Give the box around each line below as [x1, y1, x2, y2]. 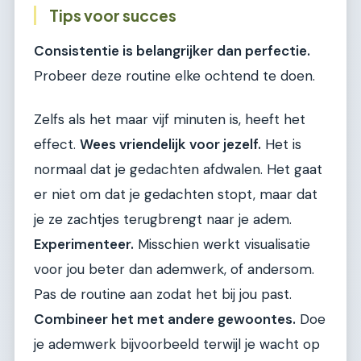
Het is [261, 135, 301, 153]
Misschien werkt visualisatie [134, 234, 310, 253]
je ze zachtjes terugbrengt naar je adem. [34, 210, 292, 228]
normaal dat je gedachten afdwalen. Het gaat [34, 160, 322, 178]
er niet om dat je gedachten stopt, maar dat [34, 185, 317, 203]
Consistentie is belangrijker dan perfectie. [34, 42, 310, 60]
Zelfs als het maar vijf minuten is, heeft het [34, 110, 305, 128]
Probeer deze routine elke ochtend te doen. [34, 67, 315, 85]
